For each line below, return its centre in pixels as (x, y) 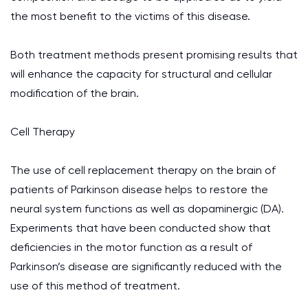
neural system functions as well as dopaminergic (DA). (147, 209)
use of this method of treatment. (95, 286)
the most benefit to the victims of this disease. (130, 16)
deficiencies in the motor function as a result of (131, 247)
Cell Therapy (43, 132)
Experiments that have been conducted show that (141, 228)
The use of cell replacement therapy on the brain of (143, 170)
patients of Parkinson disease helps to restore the (139, 189)
